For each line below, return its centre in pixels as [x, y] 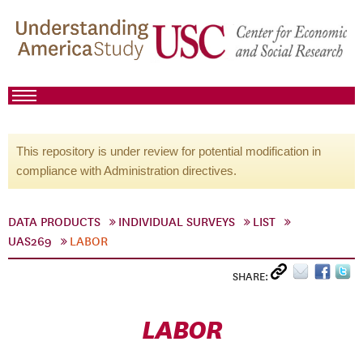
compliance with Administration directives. [126, 171]
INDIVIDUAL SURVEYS [177, 222]
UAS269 [30, 241]
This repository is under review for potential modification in [169, 151]
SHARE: [252, 277]
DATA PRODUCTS [54, 222]
